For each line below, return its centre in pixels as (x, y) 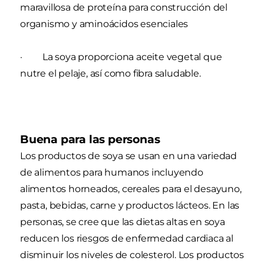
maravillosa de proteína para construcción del (124, 8)
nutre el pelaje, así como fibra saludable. (110, 74)
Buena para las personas (90, 140)
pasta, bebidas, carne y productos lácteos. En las (130, 206)
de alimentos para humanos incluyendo (112, 173)
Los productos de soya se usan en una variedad (128, 156)
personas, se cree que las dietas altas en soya (123, 222)
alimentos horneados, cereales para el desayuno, (131, 189)
